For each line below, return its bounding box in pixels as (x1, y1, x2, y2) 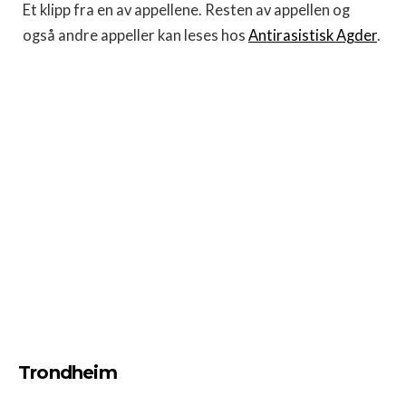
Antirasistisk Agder (248, 25, 377, 44)
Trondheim (18, 361, 117, 383)
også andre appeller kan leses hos (23, 25, 248, 44)
